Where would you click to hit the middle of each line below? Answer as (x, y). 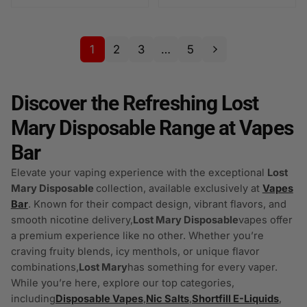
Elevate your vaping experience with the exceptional (139, 173)
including (33, 299)
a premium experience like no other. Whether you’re (137, 236)
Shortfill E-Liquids (235, 299)
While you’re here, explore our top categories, (122, 283)
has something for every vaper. (202, 268)
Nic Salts (167, 299)
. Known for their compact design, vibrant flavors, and (157, 205)
